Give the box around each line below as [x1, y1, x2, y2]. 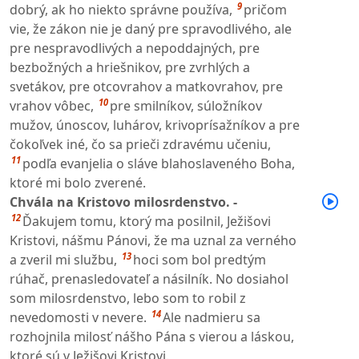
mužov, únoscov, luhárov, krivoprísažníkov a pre [10, 115, 300, 134]
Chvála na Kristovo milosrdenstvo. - [10, 192, 237, 211]
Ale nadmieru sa [163, 308, 260, 326]
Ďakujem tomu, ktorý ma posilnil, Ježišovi [22, 212, 271, 230]
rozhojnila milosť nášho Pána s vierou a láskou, [10, 327, 294, 345]
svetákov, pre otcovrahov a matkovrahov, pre [10, 77, 283, 95]
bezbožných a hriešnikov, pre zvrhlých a [10, 58, 250, 76]
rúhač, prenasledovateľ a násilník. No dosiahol [10, 269, 288, 288]
